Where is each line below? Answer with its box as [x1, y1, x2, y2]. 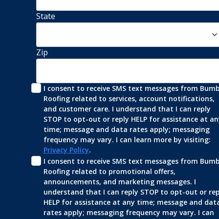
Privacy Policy [43, 145, 89, 154]
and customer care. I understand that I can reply [43, 104, 211, 113]
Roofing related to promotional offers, [43, 166, 175, 176]
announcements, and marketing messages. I [43, 176, 196, 186]
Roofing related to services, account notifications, [43, 93, 215, 103]
